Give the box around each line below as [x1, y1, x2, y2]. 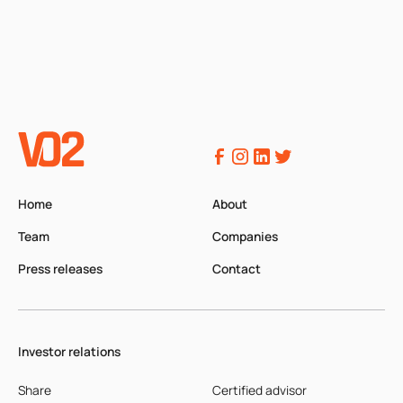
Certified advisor [211, 381, 307, 399]
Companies [211, 227, 278, 245]
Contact [211, 259, 261, 277]
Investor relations [17, 342, 121, 360]
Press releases [17, 259, 103, 277]
